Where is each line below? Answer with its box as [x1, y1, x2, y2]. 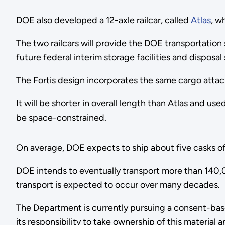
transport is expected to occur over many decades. [16, 179, 222, 191]
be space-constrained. [16, 112, 110, 124]
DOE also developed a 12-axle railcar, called [16, 15, 191, 26]
